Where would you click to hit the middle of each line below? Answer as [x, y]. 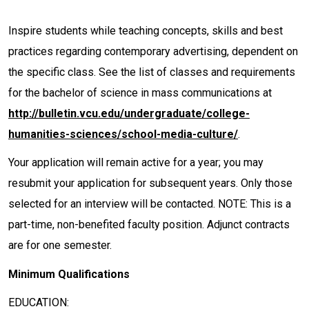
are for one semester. [60, 246]
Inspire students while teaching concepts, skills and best [146, 31]
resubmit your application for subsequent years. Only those [150, 183]
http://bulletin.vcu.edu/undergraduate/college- [129, 114]
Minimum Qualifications [69, 274]
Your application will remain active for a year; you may [136, 163]
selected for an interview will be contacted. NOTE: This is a [150, 204]
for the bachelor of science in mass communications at [140, 93]
